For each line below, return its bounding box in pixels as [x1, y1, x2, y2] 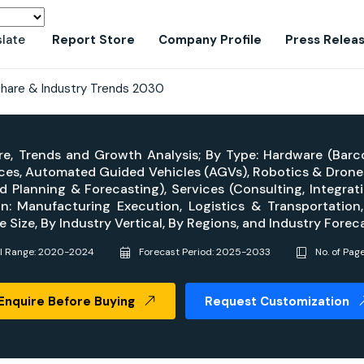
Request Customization [205, 293, 349, 310]
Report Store [52, 32, 135, 48]
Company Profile [158, 32, 262, 48]
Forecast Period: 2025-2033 [136, 245, 271, 258]
